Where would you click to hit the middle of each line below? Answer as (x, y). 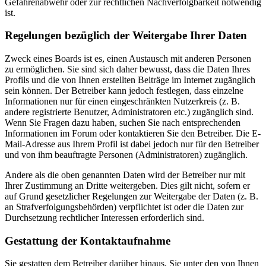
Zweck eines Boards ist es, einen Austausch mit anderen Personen (128, 58)
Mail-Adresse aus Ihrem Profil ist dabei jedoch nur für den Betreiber (132, 144)
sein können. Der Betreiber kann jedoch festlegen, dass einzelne (124, 91)
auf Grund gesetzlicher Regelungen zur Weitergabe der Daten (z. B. (132, 196)
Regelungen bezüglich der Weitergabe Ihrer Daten (126, 36)
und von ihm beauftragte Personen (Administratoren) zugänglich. (126, 155)
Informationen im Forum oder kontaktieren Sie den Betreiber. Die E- (133, 133)
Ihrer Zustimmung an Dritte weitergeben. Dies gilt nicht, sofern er (127, 186)
